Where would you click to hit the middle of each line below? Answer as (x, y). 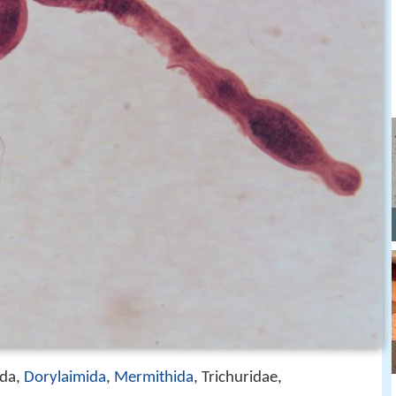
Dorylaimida (65, 378)
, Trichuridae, (238, 378)
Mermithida (154, 378)
